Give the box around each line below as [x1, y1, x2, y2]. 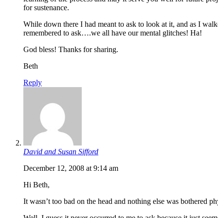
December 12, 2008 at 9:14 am [23, 163, 118, 172]
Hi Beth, [23, 180, 50, 189]
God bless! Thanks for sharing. [23, 45, 118, 54]
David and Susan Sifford [23, 147, 98, 156]
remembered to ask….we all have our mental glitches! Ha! [23, 28, 202, 37]
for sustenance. [23, 3, 69, 12]
